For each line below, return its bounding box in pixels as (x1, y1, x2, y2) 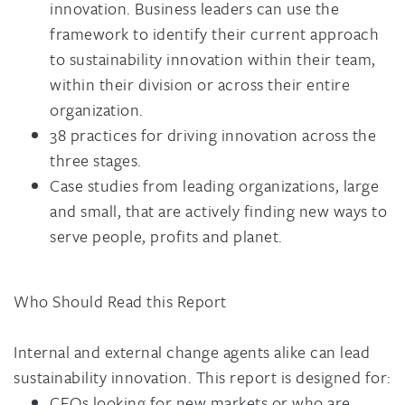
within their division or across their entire (50, 71, 350, 96)
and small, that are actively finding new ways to (50, 198, 387, 222)
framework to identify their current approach (50, 21, 379, 45)
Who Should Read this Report (14, 288, 227, 313)
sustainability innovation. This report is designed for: (14, 364, 391, 389)
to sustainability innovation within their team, (50, 46, 376, 71)
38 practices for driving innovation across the (50, 122, 376, 146)
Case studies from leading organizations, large (50, 173, 379, 197)
